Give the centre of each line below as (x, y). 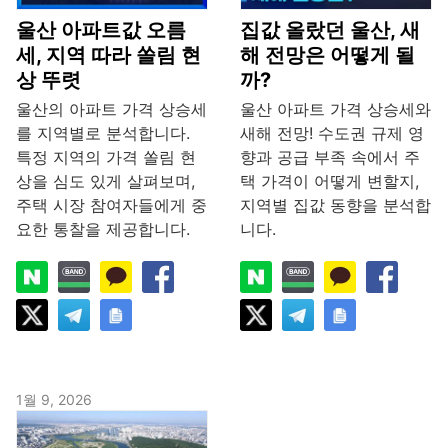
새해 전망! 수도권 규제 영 (332, 133)
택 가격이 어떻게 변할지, (329, 181)
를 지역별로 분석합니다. (103, 133)
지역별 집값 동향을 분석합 (335, 205)
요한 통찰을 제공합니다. (103, 229)
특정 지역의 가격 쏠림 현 (106, 157)
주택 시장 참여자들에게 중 (111, 205)
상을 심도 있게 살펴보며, (105, 181)
